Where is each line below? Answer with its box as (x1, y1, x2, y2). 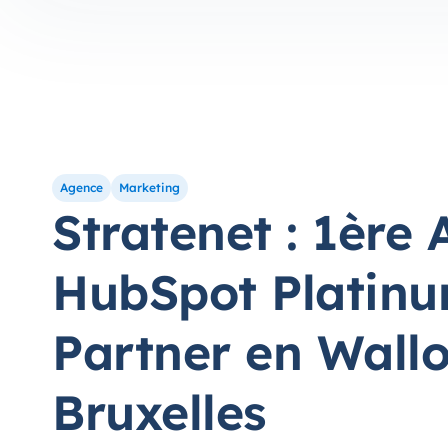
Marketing (119, 180, 180, 195)
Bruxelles (52, 382, 267, 442)
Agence (60, 180, 103, 195)
